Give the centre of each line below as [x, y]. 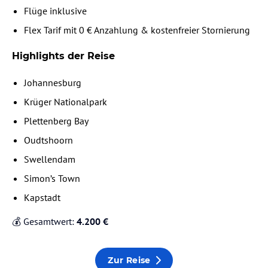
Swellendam [50, 159]
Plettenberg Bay [56, 121]
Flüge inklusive [55, 11]
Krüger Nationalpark [66, 102]
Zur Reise [129, 260]
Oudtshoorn [48, 140]
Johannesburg [53, 83]
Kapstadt [42, 198]
